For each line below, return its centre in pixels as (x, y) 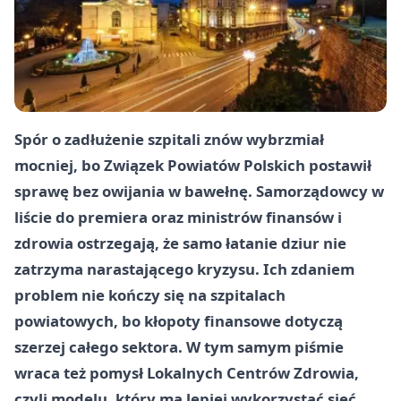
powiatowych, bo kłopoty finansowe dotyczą (179, 321)
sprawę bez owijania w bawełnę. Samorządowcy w (199, 192)
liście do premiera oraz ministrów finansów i (178, 218)
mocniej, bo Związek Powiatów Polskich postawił (193, 166)
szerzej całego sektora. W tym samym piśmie (179, 347)
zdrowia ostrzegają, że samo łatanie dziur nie (180, 243)
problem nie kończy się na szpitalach (150, 295)
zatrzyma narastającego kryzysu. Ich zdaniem (184, 269)
